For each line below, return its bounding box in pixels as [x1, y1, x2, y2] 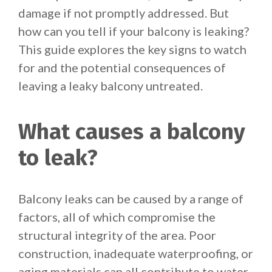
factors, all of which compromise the [18, 209, 216, 224]
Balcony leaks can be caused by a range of [18, 191, 243, 206]
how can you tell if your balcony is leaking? [18, 24, 249, 38]
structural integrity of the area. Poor [18, 228, 216, 242]
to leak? [18, 144, 98, 171]
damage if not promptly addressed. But [18, 5, 229, 20]
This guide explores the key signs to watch [18, 42, 246, 56]
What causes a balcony [18, 118, 245, 145]
